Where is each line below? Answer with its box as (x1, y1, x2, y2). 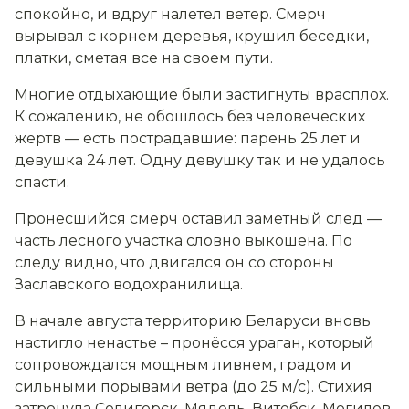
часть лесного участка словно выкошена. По (15, 232, 352, 250)
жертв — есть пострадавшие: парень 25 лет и (15, 130, 361, 148)
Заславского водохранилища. (15, 276, 243, 294)
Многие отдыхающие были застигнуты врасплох (15, 86, 386, 104)
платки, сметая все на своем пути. (15, 49, 273, 68)
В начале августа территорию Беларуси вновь (15, 312, 371, 330)
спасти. (15, 173, 69, 192)
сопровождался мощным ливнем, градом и (15, 356, 351, 374)
